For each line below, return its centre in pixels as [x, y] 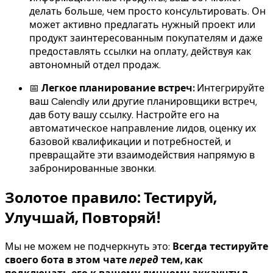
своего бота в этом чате [67, 260]
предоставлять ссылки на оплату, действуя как [140, 52]
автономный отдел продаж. [95, 65]
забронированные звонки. [93, 169]
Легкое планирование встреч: [118, 88]
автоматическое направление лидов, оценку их [143, 129]
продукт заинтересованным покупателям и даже [146, 38]
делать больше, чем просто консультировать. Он [147, 12]
